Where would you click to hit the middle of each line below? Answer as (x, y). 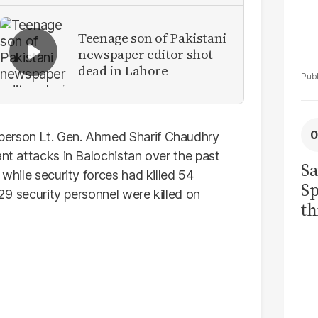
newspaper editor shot (146, 54)
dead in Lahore (123, 71)
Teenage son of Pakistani (152, 38)
